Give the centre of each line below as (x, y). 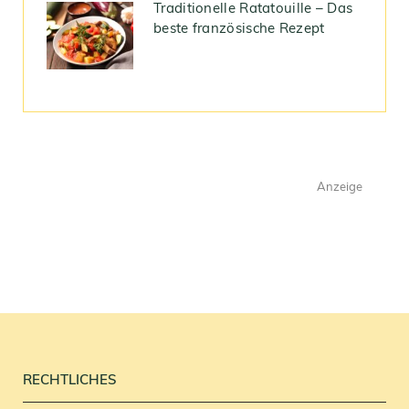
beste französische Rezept (239, 30)
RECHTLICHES (70, 382)
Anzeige (340, 188)
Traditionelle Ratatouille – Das (253, 10)
